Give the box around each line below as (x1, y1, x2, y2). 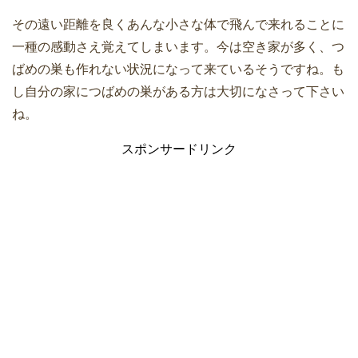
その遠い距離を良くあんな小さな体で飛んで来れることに (12, 17, 344, 31)
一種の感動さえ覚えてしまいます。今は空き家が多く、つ (12, 39, 344, 54)
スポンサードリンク (121, 141, 237, 156)
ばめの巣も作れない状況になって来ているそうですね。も (12, 62, 344, 76)
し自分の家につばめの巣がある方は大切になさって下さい (12, 84, 344, 98)
